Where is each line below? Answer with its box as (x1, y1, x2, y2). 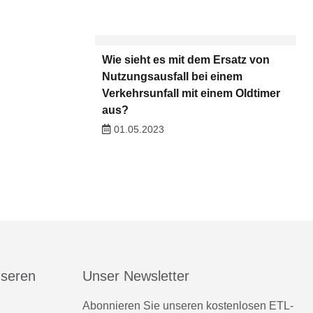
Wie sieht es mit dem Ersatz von (101, 54, 270, 66)
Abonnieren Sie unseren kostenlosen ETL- (82, 299, 293, 312)
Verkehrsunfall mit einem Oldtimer (101, 87, 280, 100)
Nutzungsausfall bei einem (101, 71, 242, 83)
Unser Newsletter (82, 268, 189, 284)
